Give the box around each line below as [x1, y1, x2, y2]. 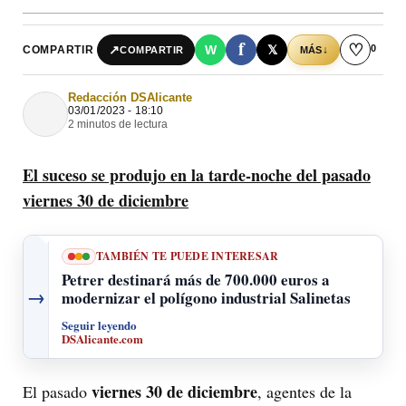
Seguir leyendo [62, 316, 137, 334]
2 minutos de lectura [68, 118, 168, 130]
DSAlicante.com [62, 330, 143, 348]
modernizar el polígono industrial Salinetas [62, 286, 351, 310]
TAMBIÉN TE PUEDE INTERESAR [96, 248, 279, 265]
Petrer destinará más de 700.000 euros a [62, 268, 330, 292]
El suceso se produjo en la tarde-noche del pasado [23, 163, 371, 187]
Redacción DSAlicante [68, 91, 192, 104]
